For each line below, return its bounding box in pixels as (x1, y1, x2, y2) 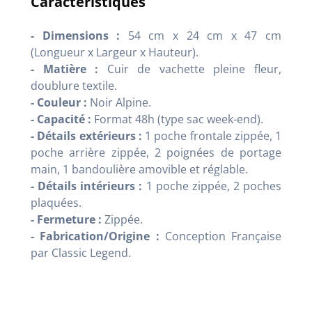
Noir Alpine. (87, 95, 151, 111)
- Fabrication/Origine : (31, 228, 159, 244)
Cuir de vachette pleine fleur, (98, 61, 282, 77)
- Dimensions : (31, 28, 120, 44)
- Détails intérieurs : (31, 178, 143, 194)
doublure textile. (31, 78, 117, 94)
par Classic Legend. (31, 245, 131, 261)
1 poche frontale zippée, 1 (141, 128, 281, 144)
